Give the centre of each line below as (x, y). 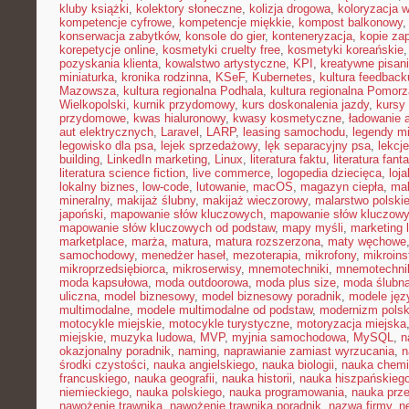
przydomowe (93, 118)
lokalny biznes (97, 187)
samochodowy (97, 255)
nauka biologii (298, 365)
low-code (166, 187)
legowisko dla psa (106, 146)
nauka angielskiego (204, 365)
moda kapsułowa (104, 283)
